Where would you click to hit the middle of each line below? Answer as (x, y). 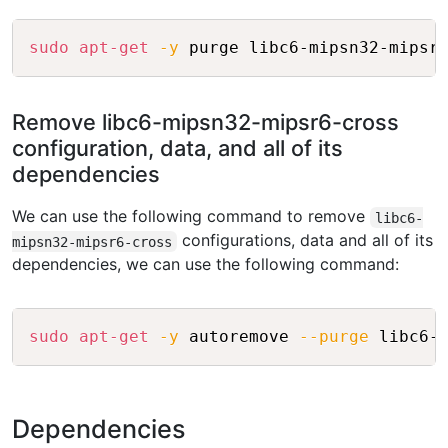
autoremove (239, 337)
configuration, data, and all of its (177, 148)
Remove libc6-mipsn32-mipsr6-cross (205, 122)
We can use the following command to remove (191, 216)
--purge (334, 337)
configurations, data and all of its (305, 240)
